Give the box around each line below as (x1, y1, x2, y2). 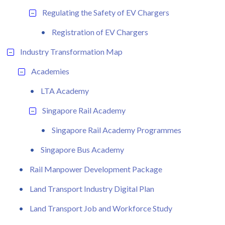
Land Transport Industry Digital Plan (30, 183, 154, 193)
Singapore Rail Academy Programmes (52, 125, 181, 135)
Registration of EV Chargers (52, 27, 148, 37)
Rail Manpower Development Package (30, 164, 162, 174)
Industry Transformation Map (20, 46, 123, 56)
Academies (31, 66, 69, 76)
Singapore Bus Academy (41, 144, 124, 154)
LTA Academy (41, 85, 89, 95)
